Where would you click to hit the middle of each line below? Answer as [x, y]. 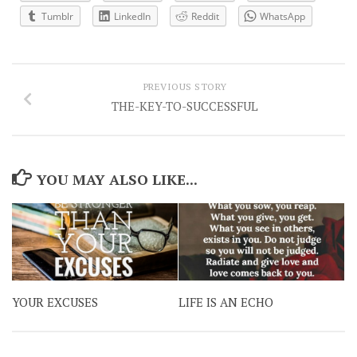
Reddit [205, 16]
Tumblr [57, 16]
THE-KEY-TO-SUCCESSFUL [185, 106]
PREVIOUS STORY [185, 86]
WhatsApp [282, 16]
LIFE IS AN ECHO [226, 302]
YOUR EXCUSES [55, 302]
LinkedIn [132, 16]
